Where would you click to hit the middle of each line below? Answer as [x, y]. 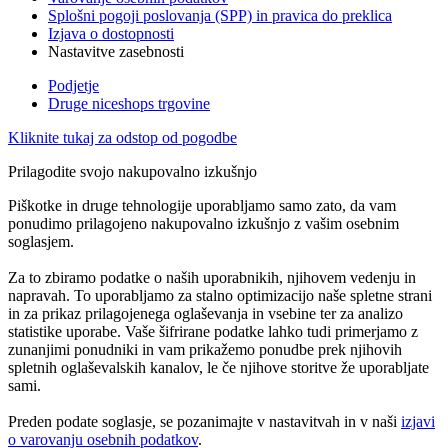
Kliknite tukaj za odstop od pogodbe [122, 137]
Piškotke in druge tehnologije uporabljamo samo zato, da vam [202, 205]
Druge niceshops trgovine [129, 103]
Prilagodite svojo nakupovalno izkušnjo [132, 171]
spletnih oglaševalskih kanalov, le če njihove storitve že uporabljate [218, 367]
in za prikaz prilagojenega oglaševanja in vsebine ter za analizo [205, 313]
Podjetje [73, 85]
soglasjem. [41, 241]
